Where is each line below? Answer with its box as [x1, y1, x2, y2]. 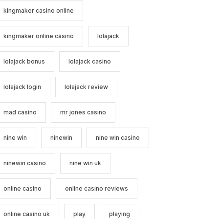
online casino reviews [65, 185, 128, 193]
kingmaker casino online [3, 7, 74, 15]
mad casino [3, 109, 37, 116]
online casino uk [3, 210, 50, 218]
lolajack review [64, 83, 108, 91]
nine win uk [69, 159, 101, 167]
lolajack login [3, 83, 41, 91]
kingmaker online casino [3, 32, 74, 40]
